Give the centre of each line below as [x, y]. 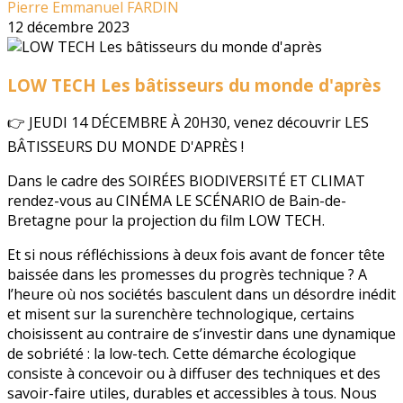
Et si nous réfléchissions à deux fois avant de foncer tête [196, 255]
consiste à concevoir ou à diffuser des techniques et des [194, 374]
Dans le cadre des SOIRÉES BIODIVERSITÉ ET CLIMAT [186, 181]
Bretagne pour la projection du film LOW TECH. [166, 221]
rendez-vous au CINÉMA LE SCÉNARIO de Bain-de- [177, 201]
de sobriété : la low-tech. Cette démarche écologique [182, 354]
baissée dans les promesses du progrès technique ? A [187, 275]
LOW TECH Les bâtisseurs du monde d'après [194, 85]
